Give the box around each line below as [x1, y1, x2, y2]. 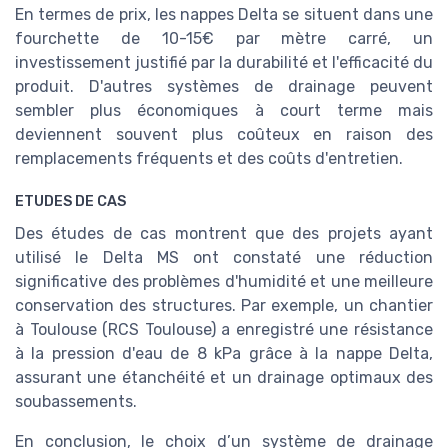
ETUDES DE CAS [15, 193, 126, 211]
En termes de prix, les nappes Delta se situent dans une [15, 5, 433, 25]
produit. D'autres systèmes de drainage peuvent [15, 77, 433, 97]
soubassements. [15, 392, 137, 412]
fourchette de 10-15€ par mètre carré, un [15, 29, 433, 49]
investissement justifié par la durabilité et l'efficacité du [15, 53, 433, 73]
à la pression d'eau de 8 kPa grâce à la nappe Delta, [15, 344, 433, 364]
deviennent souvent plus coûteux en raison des [15, 125, 433, 145]
